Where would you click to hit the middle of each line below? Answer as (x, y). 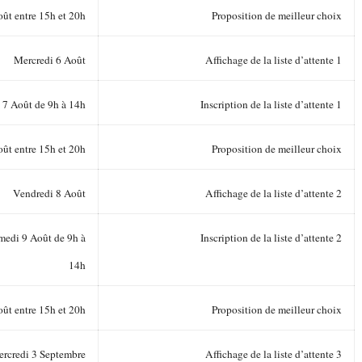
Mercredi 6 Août (50, 59)
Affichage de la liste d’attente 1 (274, 59)
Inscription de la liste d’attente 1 (271, 104)
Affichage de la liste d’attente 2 (274, 193)
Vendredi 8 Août (49, 193)
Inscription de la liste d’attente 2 (271, 237)
